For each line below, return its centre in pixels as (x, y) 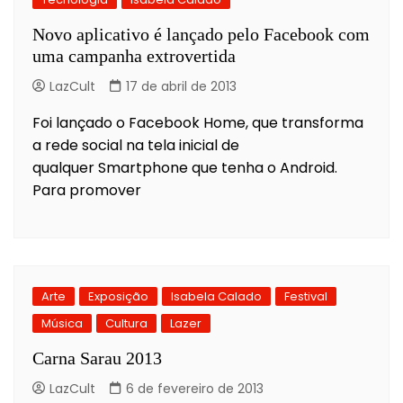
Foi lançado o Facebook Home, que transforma (198, 122)
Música (62, 323)
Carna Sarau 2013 (97, 358)
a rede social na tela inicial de (136, 145)
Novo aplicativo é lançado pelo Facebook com (201, 34)
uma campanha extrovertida (134, 55)
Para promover (87, 190)
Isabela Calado (216, 296)
